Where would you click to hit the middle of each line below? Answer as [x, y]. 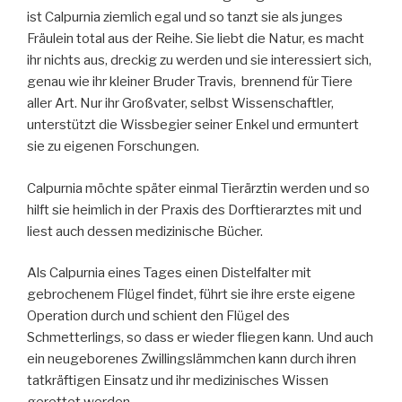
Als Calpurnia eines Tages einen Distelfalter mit [169, 273]
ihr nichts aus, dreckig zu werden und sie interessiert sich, [199, 61]
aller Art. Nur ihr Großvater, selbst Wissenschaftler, [180, 104]
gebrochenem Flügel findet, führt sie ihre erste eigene [191, 295]
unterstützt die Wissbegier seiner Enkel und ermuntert [193, 125]
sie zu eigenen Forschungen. [113, 147]
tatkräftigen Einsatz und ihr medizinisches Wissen [178, 381]
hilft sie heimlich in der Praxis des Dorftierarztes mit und [194, 210]
